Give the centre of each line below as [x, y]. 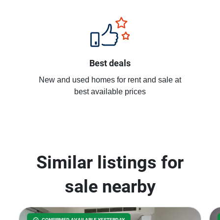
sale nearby [110, 187]
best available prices [110, 92]
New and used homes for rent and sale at [110, 80]
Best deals [110, 63]
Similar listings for [110, 163]
